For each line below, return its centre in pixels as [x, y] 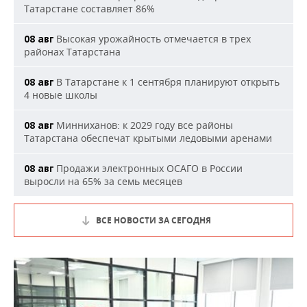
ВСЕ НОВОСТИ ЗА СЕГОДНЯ [153, 221]
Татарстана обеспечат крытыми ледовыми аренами [148, 138]
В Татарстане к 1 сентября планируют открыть [167, 82]
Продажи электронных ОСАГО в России [148, 169]
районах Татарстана [72, 52]
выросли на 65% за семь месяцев [103, 182]
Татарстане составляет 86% [89, 9]
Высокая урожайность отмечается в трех [152, 39]
